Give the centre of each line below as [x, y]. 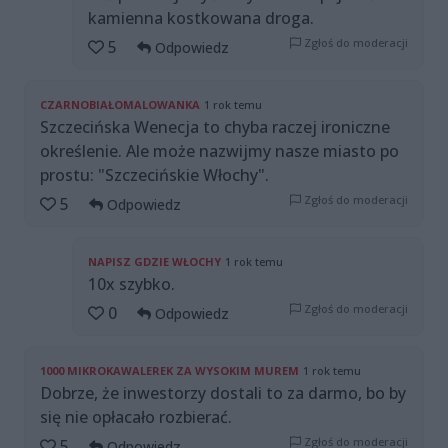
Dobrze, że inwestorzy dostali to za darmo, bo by [223, 393]
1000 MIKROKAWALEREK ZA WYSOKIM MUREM [169, 371]
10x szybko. [131, 284]
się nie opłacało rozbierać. [136, 417]
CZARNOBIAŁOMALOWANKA [120, 105]
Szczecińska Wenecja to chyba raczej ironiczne [215, 127]
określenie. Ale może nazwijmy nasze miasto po [219, 151]
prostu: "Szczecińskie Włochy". [154, 175]
